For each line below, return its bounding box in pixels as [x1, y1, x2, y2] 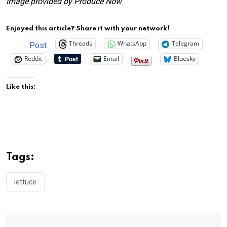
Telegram [172, 39, 199, 48]
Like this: [6, 83, 35, 90]
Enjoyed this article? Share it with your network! [6, 25, 169, 32]
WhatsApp [118, 39, 146, 48]
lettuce [14, 177, 36, 186]
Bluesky [174, 54, 196, 63]
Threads [69, 39, 92, 48]
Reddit [24, 54, 42, 63]
